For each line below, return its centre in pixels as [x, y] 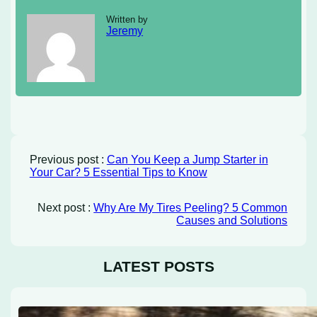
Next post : [66, 208]
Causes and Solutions [232, 221]
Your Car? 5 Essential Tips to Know [118, 173]
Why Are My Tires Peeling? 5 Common [191, 208]
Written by [127, 20]
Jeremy [125, 31]
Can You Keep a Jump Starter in [187, 160]
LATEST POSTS [158, 267]
